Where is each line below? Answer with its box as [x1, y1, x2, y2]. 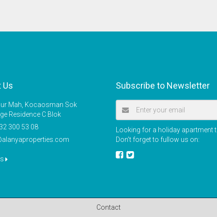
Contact [96, 203, 121, 211]
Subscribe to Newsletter [116, 80, 210, 91]
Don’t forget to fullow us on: [116, 136, 200, 143]
